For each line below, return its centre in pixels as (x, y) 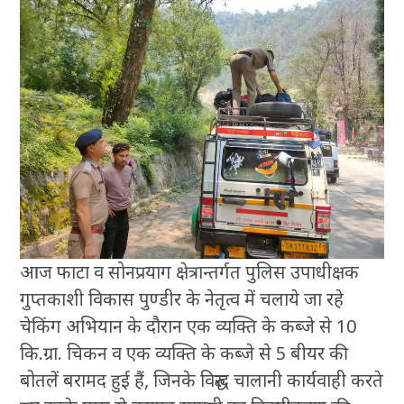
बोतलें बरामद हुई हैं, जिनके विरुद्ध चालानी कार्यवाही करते (202, 380)
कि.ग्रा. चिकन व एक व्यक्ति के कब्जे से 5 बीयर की (184, 353)
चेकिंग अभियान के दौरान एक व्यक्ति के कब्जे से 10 (188, 326)
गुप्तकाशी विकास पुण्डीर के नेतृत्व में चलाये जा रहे (182, 298)
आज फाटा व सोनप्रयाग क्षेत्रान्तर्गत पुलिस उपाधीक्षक (190, 271)
